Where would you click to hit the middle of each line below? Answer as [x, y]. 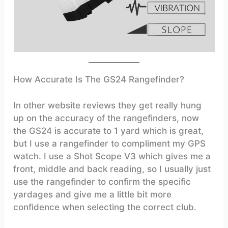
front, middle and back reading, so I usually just [112, 169]
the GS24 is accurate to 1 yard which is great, [109, 131]
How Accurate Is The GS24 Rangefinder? [99, 80]
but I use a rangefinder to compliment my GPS [110, 143]
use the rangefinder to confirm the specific [102, 181]
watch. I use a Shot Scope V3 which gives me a [112, 156]
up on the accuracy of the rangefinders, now [106, 118]
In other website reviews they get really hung [108, 105]
